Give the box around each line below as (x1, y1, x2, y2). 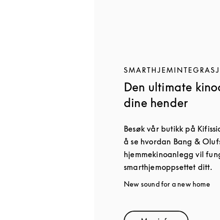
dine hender (124, 96, 189, 110)
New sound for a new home (124, 180, 210, 188)
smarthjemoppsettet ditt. (124, 162, 212, 172)
